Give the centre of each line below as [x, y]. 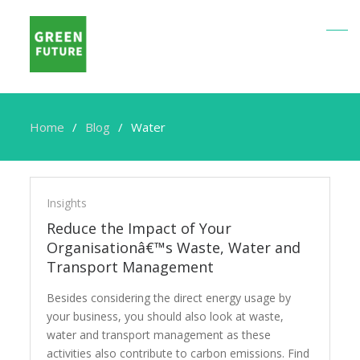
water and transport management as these [159, 335]
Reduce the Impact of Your [139, 228]
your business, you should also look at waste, [166, 316]
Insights [67, 203]
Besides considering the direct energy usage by [169, 298]
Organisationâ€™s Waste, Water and [174, 247]
